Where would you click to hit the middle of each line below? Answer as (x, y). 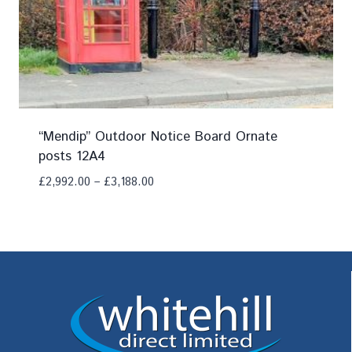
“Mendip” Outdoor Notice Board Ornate (158, 136)
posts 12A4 (71, 156)
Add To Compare (102, 212)
